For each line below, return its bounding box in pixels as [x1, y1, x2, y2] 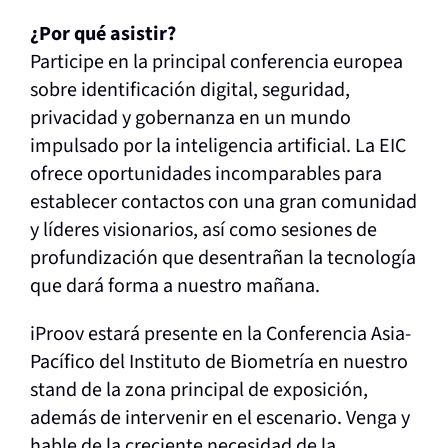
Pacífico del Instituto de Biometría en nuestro [29, 347, 408, 376]
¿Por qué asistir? [29, 19, 176, 48]
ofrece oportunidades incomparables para [29, 159, 382, 188]
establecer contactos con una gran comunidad [29, 187, 417, 216]
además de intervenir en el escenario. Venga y [29, 403, 410, 432]
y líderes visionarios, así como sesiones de [29, 215, 377, 244]
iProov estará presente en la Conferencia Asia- [29, 319, 411, 348]
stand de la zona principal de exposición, [29, 375, 368, 404]
